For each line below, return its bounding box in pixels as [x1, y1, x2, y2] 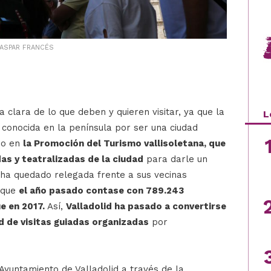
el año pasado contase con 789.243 [19, 184, 184, 196]
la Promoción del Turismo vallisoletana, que [23, 137, 226, 149]
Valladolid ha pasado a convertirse [66, 200, 226, 212]
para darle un [143, 153, 207, 165]
